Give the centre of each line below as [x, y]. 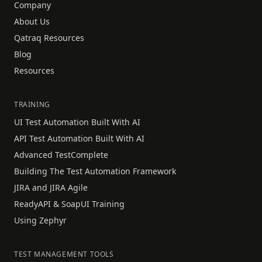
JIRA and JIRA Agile [51, 187]
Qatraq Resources [49, 37]
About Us [32, 21]
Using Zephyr [40, 220]
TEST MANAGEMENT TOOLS [64, 254]
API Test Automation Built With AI [79, 138]
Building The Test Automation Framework [95, 171]
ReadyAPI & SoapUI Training [69, 204]
